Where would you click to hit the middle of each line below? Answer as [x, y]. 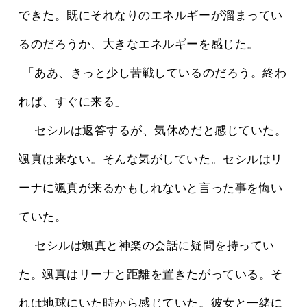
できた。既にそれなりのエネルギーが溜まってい [151, 16]
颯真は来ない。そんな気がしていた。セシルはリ [151, 160]
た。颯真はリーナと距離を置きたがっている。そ [151, 275]
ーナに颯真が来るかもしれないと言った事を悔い [151, 188]
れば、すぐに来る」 [73, 102]
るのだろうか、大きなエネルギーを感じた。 [139, 45]
